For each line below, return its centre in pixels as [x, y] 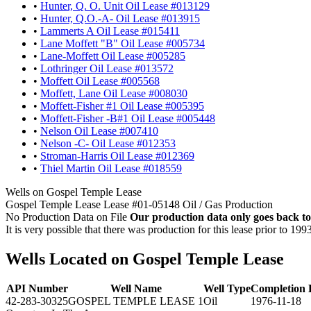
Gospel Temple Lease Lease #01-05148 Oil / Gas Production [139, 204]
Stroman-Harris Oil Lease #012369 [117, 155]
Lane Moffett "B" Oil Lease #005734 [123, 43]
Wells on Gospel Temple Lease [74, 192]
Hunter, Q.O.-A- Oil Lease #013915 [120, 18]
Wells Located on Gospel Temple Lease [145, 259]
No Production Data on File [66, 217]
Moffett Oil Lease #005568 [100, 81]
